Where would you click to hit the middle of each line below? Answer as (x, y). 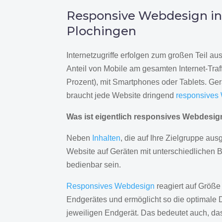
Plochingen (102, 31)
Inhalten (107, 138)
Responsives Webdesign (111, 186)
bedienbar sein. (94, 165)
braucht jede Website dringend (121, 96)
